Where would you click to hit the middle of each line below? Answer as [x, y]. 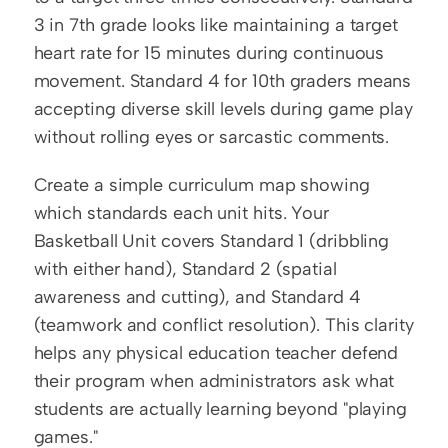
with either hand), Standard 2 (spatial [185, 268]
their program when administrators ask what [214, 380]
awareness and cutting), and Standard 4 [197, 296]
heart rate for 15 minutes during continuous [209, 52]
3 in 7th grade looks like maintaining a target [215, 24]
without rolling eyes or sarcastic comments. [211, 136]
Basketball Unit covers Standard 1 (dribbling [211, 240]
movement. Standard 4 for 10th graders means [222, 80]
